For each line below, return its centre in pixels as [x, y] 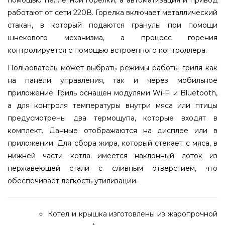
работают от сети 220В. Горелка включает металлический [113, 12]
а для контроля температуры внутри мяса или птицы [113, 105]
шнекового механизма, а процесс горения [113, 37]
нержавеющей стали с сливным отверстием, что [113, 168]
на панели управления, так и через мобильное [113, 80]
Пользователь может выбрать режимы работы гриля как [113, 68]
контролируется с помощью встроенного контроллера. [107, 50]
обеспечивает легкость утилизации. [73, 181]
